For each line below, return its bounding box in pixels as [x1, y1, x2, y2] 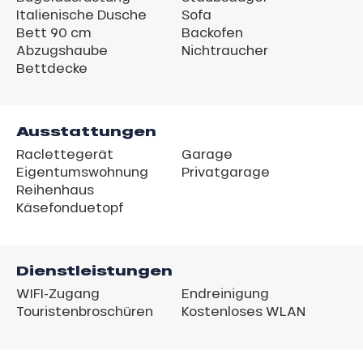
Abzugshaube [16, 41, 108, 58]
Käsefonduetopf [16, 198, 124, 216]
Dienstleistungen [16, 260, 173, 280]
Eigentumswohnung [16, 162, 148, 180]
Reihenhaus [16, 180, 94, 198]
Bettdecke [16, 58, 88, 76]
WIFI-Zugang [16, 284, 100, 301]
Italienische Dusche [16, 5, 147, 23]
